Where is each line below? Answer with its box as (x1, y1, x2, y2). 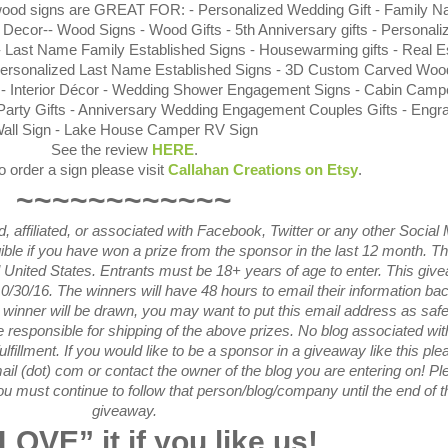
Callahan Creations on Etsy (168, 162, 358, 178)
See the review (50, 142, 152, 158)
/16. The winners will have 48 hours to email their (28, 283, 349, 299)
